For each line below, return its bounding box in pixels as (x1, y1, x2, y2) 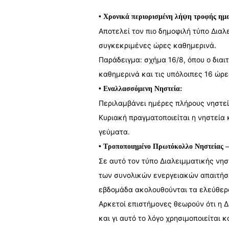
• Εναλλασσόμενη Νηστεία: (98, 85, 182, 93)
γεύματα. (98, 127, 130, 136)
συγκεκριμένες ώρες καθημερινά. (98, 41, 216, 50)
